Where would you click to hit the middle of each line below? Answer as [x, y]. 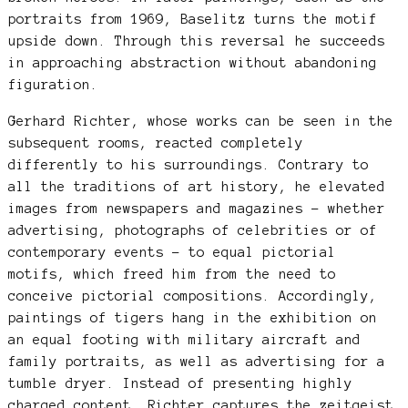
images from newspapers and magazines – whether [196, 208]
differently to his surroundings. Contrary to [188, 164]
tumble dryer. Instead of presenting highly [180, 383]
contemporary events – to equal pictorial [172, 252]
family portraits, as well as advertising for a [196, 361]
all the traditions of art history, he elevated [196, 186]
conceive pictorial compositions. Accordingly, [192, 296]
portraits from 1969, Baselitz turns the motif [192, 19]
